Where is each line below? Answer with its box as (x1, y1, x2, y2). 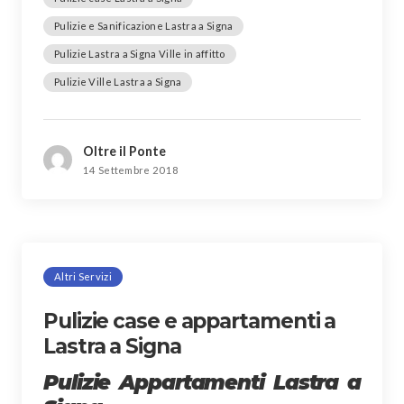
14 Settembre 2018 (83, 163, 179, 176)
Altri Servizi (54, 270, 112, 282)
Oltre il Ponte (83, 142, 166, 159)
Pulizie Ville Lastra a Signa (54, 75, 182, 87)
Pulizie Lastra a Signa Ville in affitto (54, 47, 225, 60)
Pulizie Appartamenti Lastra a (43, 369, 361, 395)
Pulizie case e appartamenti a (43, 308, 336, 334)
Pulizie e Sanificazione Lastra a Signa (54, 19, 234, 32)
